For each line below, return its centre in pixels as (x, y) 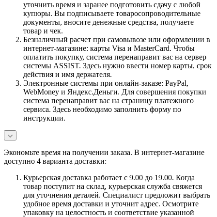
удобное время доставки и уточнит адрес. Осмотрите (111, 203)
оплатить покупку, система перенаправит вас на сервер (115, 57)
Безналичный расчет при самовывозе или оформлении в (117, 39)
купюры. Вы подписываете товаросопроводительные (112, 13)
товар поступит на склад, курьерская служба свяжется (113, 186)
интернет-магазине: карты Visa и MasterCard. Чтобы (109, 48)
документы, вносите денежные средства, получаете (108, 22)
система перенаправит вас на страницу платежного (108, 100)
